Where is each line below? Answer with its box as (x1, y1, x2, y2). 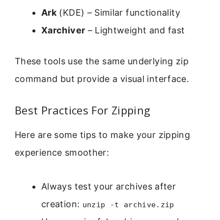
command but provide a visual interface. (15, 73, 190, 84)
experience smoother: (15, 147, 110, 158)
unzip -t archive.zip (82, 200, 174, 209)
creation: (41, 198, 82, 209)
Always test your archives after (41, 181, 176, 192)
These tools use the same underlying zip (15, 55, 189, 66)
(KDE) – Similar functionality (56, 7, 180, 18)
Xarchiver (41, 25, 85, 35)
